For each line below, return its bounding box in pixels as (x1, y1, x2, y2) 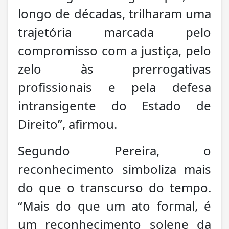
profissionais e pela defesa (18, 78, 211, 96)
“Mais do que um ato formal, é (18, 197, 211, 214)
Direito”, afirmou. (18, 115, 117, 132)
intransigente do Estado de (18, 97, 211, 114)
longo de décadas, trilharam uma (18, 5, 211, 22)
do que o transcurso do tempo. (18, 178, 211, 196)
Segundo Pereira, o (18, 142, 211, 159)
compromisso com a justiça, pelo (18, 41, 211, 59)
